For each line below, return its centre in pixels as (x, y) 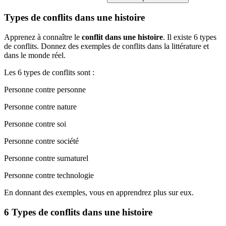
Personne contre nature (40, 107)
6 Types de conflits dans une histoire (78, 212)
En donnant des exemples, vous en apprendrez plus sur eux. (99, 192)
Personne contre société (41, 141)
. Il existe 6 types (190, 37)
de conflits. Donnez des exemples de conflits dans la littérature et (106, 46)
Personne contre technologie (49, 175)
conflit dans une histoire (122, 37)
